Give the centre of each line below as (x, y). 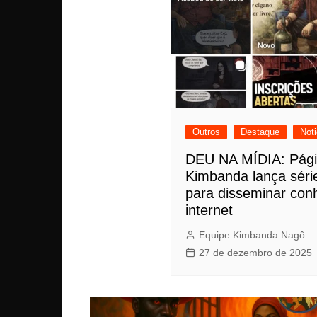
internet (209, 211)
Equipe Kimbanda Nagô (252, 235)
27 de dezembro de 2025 (255, 253)
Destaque (260, 132)
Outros (206, 132)
